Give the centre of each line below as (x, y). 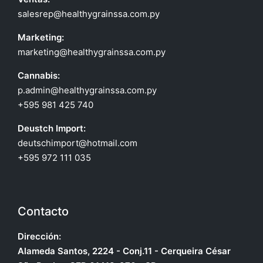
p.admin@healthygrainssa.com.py (87, 90)
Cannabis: (39, 76)
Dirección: (39, 237)
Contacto (43, 212)
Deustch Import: (52, 129)
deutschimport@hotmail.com (77, 143)
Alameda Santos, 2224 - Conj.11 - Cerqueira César (124, 251)
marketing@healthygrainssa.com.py (92, 52)
